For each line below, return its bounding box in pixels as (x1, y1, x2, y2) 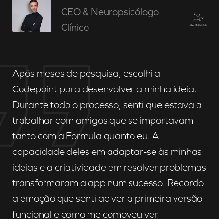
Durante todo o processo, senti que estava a (12, 98, 202, 110)
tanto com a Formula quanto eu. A (12, 130, 159, 142)
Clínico (61, 21, 89, 33)
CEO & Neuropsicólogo (61, 5, 159, 18)
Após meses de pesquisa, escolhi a (12, 67, 160, 79)
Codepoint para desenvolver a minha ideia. (12, 83, 197, 95)
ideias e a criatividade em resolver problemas (12, 161, 206, 173)
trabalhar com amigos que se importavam (12, 114, 193, 126)
